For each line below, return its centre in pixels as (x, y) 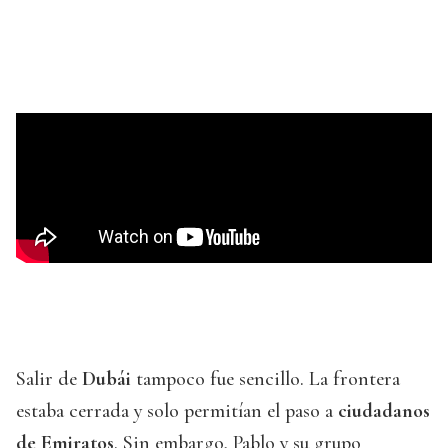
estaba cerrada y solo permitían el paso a (177, 411)
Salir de (49, 379)
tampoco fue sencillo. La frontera (265, 379)
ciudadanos (384, 411)
